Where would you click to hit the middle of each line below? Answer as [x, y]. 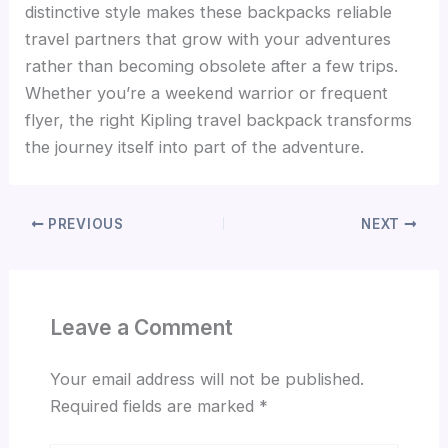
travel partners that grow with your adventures [208, 38]
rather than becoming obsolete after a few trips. [212, 65]
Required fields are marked [154, 405]
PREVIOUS [84, 223]
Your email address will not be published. [206, 378]
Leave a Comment [141, 327]
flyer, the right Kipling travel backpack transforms [219, 119]
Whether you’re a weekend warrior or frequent [207, 92]
